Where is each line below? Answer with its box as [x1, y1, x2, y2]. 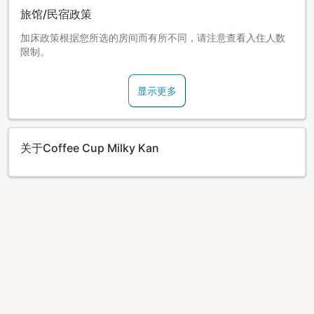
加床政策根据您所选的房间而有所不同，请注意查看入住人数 [20, 32, 285, 44]
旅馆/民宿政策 [20, 7, 92, 22]
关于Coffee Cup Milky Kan [20, 141, 159, 156]
